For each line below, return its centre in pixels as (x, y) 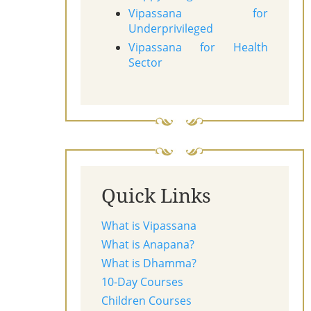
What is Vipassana (149, 226)
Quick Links (156, 195)
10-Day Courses (142, 282)
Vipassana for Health (198, 48)
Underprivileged (171, 29)
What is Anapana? (148, 245)
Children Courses (146, 301)
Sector (146, 63)
